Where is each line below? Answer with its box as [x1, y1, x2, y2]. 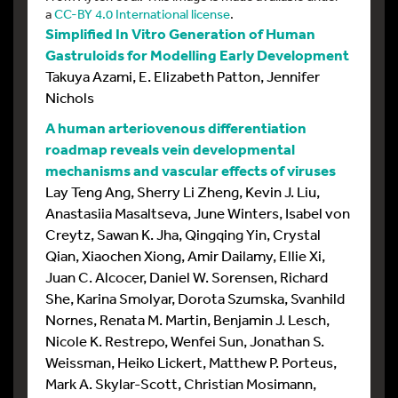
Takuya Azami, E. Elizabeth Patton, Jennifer [45, 66, 320, 85]
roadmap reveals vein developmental [45, 139, 295, 158]
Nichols [45, 87, 94, 107]
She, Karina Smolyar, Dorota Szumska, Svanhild [45, 288, 345, 307]
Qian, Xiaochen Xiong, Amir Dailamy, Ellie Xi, [45, 245, 325, 265]
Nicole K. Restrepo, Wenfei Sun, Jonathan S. [45, 330, 324, 350]
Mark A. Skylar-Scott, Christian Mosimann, [45, 373, 316, 393]
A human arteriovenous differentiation [45, 117, 306, 137]
